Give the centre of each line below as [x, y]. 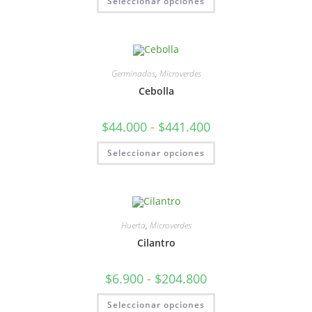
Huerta [133, 225]
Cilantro [156, 242]
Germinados [133, 73]
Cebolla [156, 91]
